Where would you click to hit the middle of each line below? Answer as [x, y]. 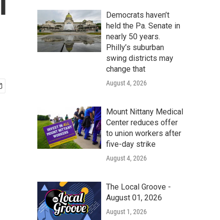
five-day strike [131, 144]
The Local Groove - [138, 187]
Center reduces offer [142, 123]
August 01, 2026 [134, 198]
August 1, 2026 [126, 212]
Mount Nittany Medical [145, 112]
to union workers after [144, 133]
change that [126, 69]
